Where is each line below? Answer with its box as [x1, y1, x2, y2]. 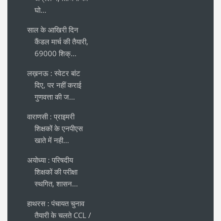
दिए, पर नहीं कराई [35, 79, 81, 90]
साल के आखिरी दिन [27, 24, 78, 35]
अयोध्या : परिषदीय [27, 154, 73, 165]
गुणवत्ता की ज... [35, 91, 75, 102]
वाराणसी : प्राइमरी [27, 111, 74, 121]
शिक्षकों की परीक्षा [35, 166, 77, 177]
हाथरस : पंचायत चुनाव [27, 198, 84, 208]
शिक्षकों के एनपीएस [35, 123, 83, 133]
